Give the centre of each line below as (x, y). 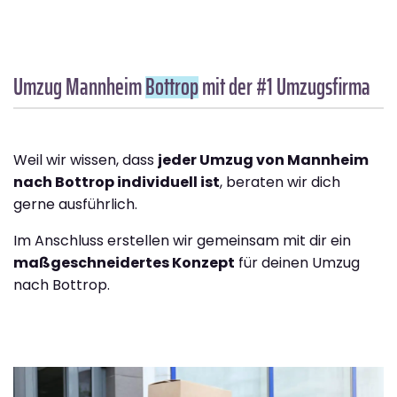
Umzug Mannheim (79, 87)
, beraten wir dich (280, 183)
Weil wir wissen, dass (86, 160)
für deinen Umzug (297, 263)
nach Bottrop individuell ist (117, 183)
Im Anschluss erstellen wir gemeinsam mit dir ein (182, 241)
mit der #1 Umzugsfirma (284, 87)
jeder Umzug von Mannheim (263, 160)
